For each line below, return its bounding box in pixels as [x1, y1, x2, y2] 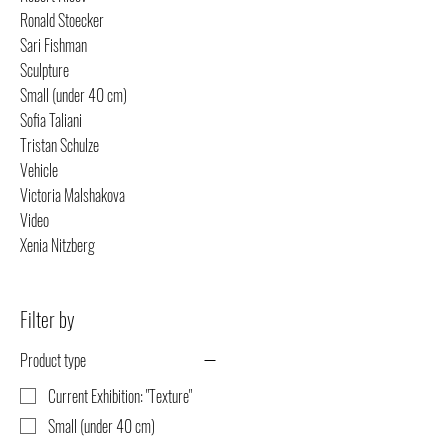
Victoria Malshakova [20, 183, 125, 207]
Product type [20, 348, 86, 372]
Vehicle [20, 158, 58, 182]
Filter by [20, 304, 75, 334]
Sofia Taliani [20, 108, 82, 132]
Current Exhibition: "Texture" [48, 384, 192, 409]
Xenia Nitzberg [20, 233, 95, 257]
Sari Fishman [20, 33, 87, 57]
